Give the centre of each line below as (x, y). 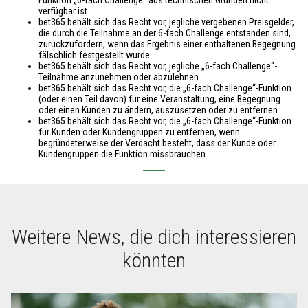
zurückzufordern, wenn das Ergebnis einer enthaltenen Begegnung (167, 44)
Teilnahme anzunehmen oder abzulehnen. (120, 77)
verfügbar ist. (64, 11)
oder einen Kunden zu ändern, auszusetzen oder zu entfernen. (159, 110)
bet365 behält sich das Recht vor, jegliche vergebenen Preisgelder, (166, 22)
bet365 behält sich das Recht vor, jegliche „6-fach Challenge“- (158, 66)
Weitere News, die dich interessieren (154, 236)
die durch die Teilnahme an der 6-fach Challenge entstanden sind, (165, 33)
